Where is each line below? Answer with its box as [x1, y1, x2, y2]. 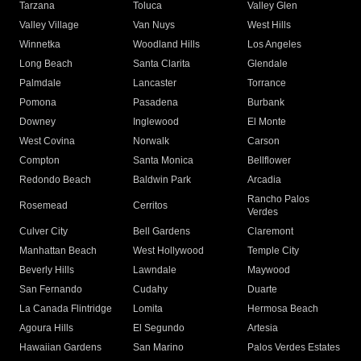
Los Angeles [247, 39, 301, 51]
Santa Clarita [133, 58, 191, 70]
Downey [19, 116, 56, 128]
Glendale [247, 58, 288, 70]
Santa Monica [133, 155, 194, 167]
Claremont [247, 226, 293, 238]
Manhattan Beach [19, 245, 97, 257]
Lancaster [133, 77, 177, 89]
